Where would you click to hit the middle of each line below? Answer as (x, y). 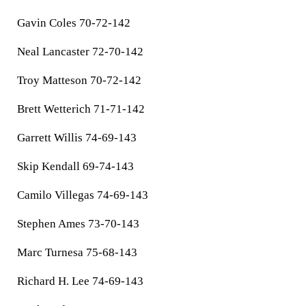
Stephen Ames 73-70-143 (78, 224)
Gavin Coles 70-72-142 (74, 23)
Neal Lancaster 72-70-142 (80, 52)
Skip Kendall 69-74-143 (75, 166)
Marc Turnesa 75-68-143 (77, 252)
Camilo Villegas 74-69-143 (83, 195)
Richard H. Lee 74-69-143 (80, 281)
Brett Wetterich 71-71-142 (81, 109)
